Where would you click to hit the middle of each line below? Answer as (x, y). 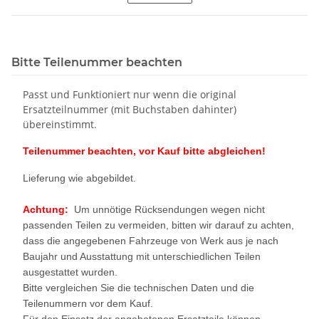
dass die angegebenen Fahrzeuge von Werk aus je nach (151, 240)
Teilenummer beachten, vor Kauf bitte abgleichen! (144, 151)
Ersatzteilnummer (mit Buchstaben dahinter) (130, 109)
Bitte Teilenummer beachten (97, 62)
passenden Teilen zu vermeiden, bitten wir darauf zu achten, (158, 225)
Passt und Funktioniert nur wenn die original (130, 94)
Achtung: (48, 209)
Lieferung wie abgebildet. (79, 178)
